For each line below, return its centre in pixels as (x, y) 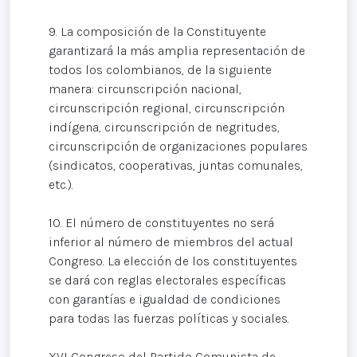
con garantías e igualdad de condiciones (165, 300)
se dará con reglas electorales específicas (167, 280)
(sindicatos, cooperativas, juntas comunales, (176, 166)
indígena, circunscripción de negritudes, (164, 127)
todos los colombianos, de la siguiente (160, 70)
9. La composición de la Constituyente (157, 32)
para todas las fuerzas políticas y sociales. (169, 319)
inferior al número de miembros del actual (171, 242)
